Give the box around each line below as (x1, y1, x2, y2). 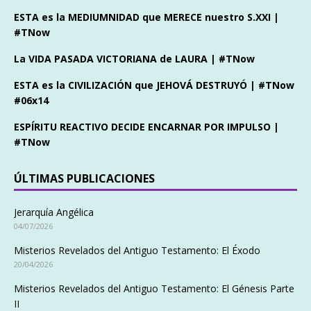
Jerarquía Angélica (14, 205, 94, 219)
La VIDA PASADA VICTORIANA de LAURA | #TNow (14, 51, 255, 65)
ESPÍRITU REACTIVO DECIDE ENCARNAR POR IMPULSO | (14, 119, 279, 133)
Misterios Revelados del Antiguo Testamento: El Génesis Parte (14, 281, 294, 295)
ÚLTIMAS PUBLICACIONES (14, 170, 155, 186)
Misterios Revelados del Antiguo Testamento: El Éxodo (14, 243, 260, 257)
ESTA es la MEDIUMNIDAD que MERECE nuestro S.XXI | (14, 10, 279, 24)
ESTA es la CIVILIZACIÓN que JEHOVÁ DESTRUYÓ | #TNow (14, 78, 294, 92)
